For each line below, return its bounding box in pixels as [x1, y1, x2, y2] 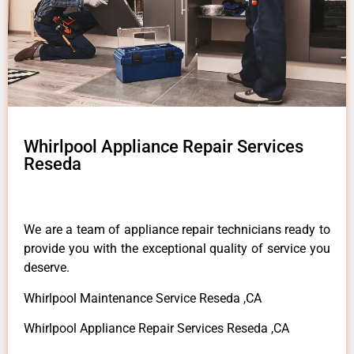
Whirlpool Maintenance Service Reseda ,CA [24, 290, 262, 306]
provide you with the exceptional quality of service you [24, 241, 330, 257]
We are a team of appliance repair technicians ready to [24, 222, 330, 238]
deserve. [24, 260, 70, 276]
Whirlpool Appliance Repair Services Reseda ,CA [24, 321, 289, 337]
